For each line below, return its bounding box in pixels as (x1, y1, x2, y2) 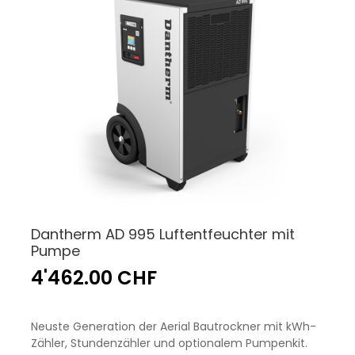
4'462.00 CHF (31, 265, 157, 292)
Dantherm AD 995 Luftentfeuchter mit (31, 224, 295, 245)
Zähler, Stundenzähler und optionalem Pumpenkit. (31, 335, 307, 352)
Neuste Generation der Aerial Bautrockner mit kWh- (31, 319, 316, 335)
